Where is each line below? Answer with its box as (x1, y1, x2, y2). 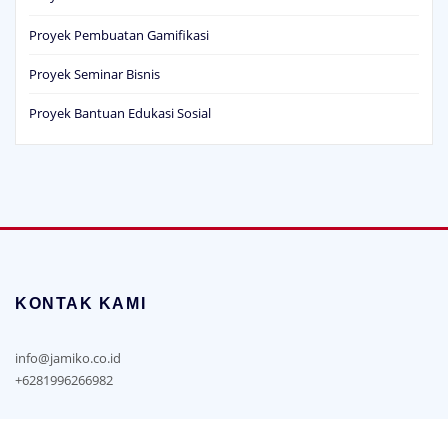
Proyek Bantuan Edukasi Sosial (29, 82, 211, 101)
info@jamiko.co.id (15, 327, 121, 346)
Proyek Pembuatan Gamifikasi (29, 4, 209, 23)
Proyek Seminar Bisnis (29, 43, 160, 62)
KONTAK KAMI (15, 273, 147, 291)
